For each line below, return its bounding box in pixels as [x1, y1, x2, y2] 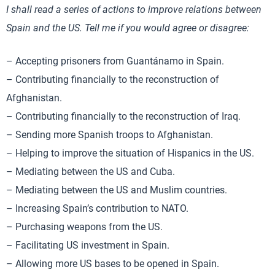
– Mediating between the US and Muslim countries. [6, 184, 227, 196]
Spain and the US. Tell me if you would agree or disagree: [6, 21, 249, 34]
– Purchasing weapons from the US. [6, 220, 163, 233]
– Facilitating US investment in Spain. [6, 239, 169, 251]
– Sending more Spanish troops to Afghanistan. [6, 128, 213, 141]
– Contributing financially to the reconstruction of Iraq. [6, 110, 241, 122]
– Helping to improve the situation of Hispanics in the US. [6, 147, 254, 159]
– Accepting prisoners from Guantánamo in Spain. [6, 55, 224, 67]
